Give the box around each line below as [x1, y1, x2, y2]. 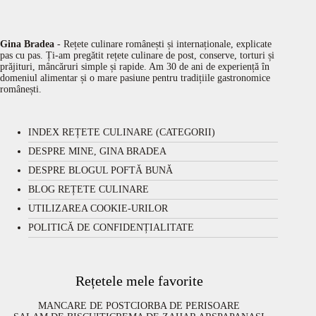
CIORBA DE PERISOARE [130, 300, 241, 312]
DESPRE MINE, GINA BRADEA [28, 146, 166, 157]
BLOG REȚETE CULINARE [28, 184, 149, 195]
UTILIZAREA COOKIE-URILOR [28, 203, 168, 214]
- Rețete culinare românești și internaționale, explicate [54, 39, 272, 50]
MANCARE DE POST [38, 300, 131, 312]
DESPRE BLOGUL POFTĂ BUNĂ [28, 165, 173, 176]
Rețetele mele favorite [75, 273, 203, 289]
